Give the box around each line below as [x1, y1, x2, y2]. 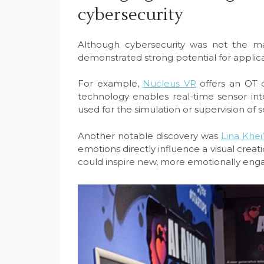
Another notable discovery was [78, 130, 221, 141]
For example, [78, 78, 143, 90]
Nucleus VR [143, 78, 196, 90]
